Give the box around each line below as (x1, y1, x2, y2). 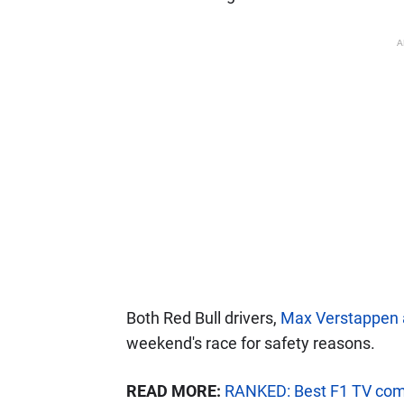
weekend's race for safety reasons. (125, 334, 375, 353)
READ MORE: (125, 381, 221, 400)
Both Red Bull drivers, (125, 308, 280, 327)
